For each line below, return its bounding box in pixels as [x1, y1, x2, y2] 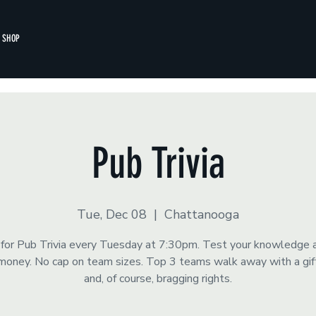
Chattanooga [164, 205, 239, 223]
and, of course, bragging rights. [84, 270, 232, 286]
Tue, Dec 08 [77, 205, 147, 223]
